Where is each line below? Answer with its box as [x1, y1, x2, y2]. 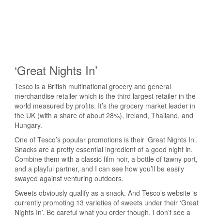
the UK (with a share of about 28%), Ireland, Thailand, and [15, 110, 193, 121]
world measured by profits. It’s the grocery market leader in [15, 101, 195, 111]
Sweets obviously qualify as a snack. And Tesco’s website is [15, 188, 197, 198]
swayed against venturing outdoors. [15, 173, 124, 184]
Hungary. [15, 120, 42, 130]
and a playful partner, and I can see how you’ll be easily [15, 164, 184, 174]
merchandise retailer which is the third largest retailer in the [15, 91, 196, 101]
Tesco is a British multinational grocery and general [15, 81, 171, 92]
